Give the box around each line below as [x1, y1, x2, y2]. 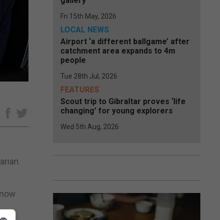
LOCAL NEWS [60, 25, 109, 34]
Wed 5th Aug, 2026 [60, 123, 119, 131]
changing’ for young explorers [60, 106, 173, 115]
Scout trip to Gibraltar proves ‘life [60, 97, 186, 106]
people [60, 55, 86, 65]
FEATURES [60, 85, 99, 94]
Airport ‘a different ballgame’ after [60, 37, 190, 46]
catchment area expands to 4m [60, 46, 175, 55]
